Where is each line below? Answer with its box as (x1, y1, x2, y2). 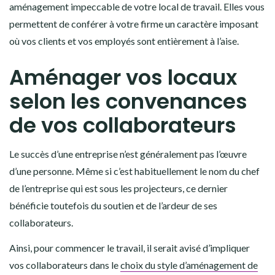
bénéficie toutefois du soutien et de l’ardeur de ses (9, 199, 217, 212)
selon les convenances (9, 87, 247, 117)
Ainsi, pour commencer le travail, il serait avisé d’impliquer (9, 242, 250, 254)
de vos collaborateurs (9, 110, 236, 141)
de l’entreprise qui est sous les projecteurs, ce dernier (9, 182, 228, 195)
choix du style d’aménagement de (120, 259, 258, 271)
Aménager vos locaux (9, 63, 237, 93)
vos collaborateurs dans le (9, 259, 120, 271)
